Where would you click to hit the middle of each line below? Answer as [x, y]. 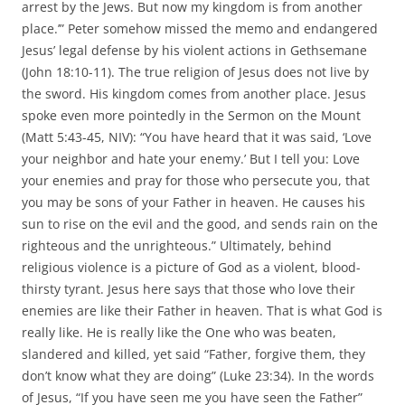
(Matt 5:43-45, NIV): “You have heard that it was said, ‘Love [197, 137]
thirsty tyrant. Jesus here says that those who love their [188, 288]
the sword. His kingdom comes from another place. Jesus [194, 93]
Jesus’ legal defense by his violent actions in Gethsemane [194, 50]
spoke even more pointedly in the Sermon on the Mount [191, 115]
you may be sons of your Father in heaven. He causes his [193, 202]
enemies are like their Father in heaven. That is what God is [202, 310]
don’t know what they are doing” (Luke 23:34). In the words [198, 375]
